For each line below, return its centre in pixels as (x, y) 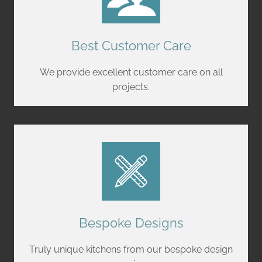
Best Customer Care (131, 45)
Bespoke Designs (131, 223)
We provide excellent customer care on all (131, 72)
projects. (131, 87)
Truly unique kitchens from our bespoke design (131, 249)
